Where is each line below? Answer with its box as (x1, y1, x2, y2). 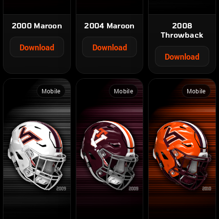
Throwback (160, 30, 204, 40)
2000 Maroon (11, 21, 63, 30)
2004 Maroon (84, 21, 135, 30)
